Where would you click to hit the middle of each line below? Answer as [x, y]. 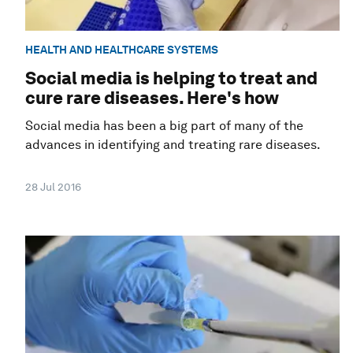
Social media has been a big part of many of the [164, 126]
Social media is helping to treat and [171, 78]
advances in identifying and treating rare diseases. [173, 145]
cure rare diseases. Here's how [152, 98]
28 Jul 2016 [53, 187]
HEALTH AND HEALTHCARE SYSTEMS [122, 49]
